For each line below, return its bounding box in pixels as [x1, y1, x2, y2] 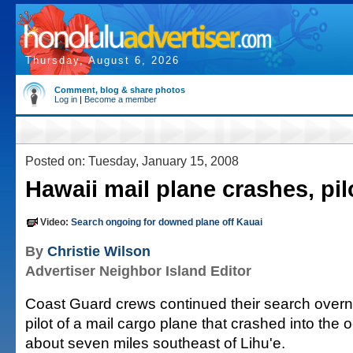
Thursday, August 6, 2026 [25, 54, 180, 66]
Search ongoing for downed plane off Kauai [71, 217, 262, 228]
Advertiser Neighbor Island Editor [25, 263, 251, 279]
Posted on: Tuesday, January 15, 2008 [25, 154, 239, 168]
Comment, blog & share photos [54, 85, 185, 95]
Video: [40, 217, 71, 228]
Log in [54, 95, 77, 104]
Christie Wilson [47, 243, 150, 259]
